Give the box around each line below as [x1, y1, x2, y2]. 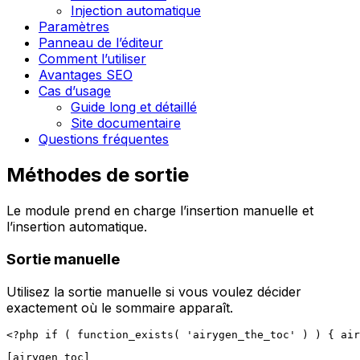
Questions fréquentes [39, 131, 169, 148]
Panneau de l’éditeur [39, 35, 163, 51]
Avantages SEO [39, 67, 133, 84]
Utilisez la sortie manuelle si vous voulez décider [6, 283, 301, 300]
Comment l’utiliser [39, 51, 146, 67]
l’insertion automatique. [6, 219, 147, 235]
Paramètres [39, 18, 109, 35]
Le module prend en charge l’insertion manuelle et [6, 202, 313, 219]
